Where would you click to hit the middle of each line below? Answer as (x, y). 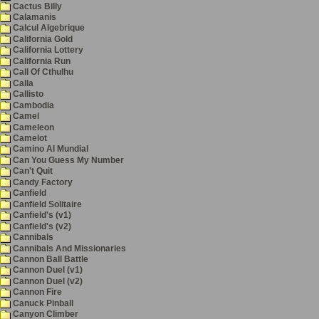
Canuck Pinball (42, 303)
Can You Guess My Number (67, 160)
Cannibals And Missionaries (68, 248)
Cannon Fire (36, 292)
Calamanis (33, 17)
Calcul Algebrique (48, 28)
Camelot (29, 138)
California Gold (42, 39)
